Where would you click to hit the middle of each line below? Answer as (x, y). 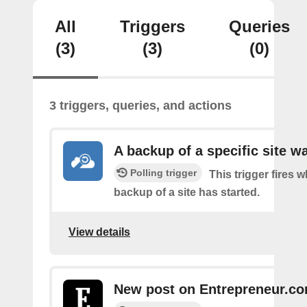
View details (99, 232)
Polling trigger (163, 173)
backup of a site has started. (187, 192)
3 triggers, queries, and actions (140, 106)
